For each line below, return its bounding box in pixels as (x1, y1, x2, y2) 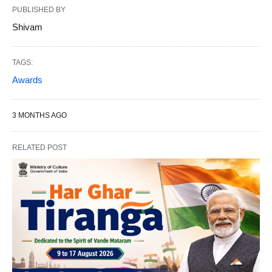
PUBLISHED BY (12, 5, 66, 14)
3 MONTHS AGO (12, 111, 67, 120)
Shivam (12, 22, 42, 32)
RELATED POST (12, 143, 67, 152)
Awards (12, 75, 42, 85)
